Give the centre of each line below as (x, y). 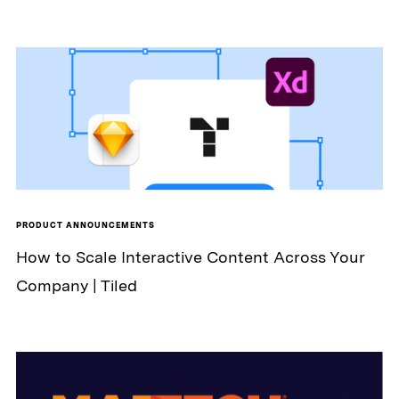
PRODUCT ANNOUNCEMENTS (85, 225)
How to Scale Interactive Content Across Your (190, 257)
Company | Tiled (76, 286)
